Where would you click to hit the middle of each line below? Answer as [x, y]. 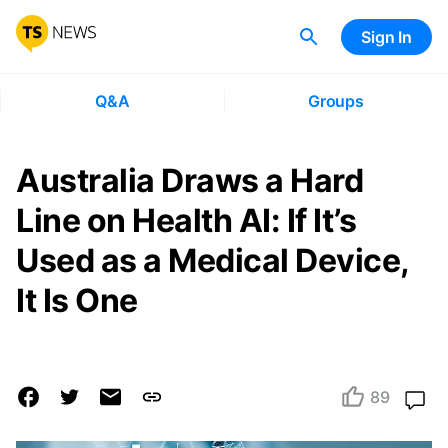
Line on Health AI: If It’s [186, 220]
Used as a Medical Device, [212, 260]
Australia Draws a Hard [189, 180]
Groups [335, 101]
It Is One [77, 300]
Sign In [386, 36]
